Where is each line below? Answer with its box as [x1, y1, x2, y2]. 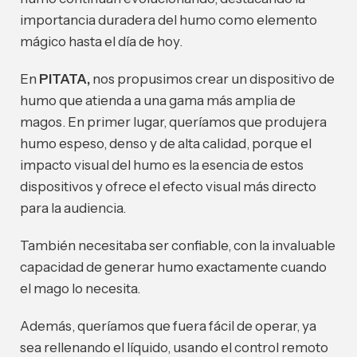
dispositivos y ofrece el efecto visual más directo [20, 178, 316, 195]
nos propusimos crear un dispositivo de [90, 71, 335, 88]
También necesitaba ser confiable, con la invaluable [20, 237, 335, 254]
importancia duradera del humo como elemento [20, 12, 317, 29]
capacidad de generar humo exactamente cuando [20, 259, 327, 276]
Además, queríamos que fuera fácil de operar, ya [20, 318, 316, 335]
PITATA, [39, 71, 90, 88]
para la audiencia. [20, 200, 126, 217]
